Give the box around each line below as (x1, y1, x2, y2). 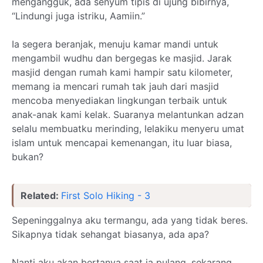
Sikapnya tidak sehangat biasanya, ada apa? (12, 228, 209, 240)
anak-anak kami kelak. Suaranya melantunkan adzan (12, 109, 244, 120)
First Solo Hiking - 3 (61, 190, 150, 201)
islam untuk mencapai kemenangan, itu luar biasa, (12, 137, 232, 149)
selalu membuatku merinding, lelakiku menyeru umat (12, 123, 244, 134)
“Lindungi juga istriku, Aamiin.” (12, 10, 145, 22)
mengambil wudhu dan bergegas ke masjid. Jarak (12, 52, 232, 64)
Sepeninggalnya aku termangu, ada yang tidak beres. (12, 214, 248, 226)
